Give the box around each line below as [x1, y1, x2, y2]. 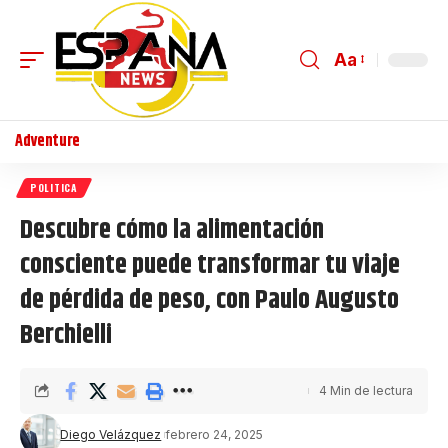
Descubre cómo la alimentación [20, 209, 324, 251]
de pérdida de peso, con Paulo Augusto [20, 279, 399, 321]
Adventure [15, 128, 81, 154]
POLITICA [30, 179, 78, 195]
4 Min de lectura [319, 382, 413, 398]
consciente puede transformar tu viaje [20, 244, 400, 286]
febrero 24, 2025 [165, 426, 264, 442]
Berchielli [20, 314, 112, 356]
